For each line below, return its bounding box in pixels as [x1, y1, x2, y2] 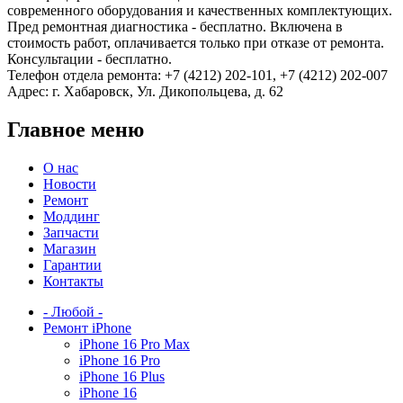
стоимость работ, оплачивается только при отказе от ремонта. [7, 35, 384, 51]
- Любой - [43, 304, 103, 320]
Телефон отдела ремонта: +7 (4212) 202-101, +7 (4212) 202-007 [7, 67, 388, 84]
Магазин [43, 241, 96, 257]
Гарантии [43, 257, 102, 273]
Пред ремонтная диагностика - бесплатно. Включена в [7, 19, 343, 35]
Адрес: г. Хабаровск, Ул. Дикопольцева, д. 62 [7, 84, 283, 100]
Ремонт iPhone [43, 320, 131, 336]
